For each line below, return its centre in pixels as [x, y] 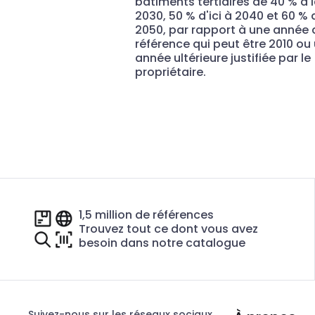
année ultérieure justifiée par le [223, 58]
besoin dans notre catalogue [162, 243]
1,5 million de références [146, 215]
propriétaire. [171, 72]
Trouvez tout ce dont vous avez [168, 229]
